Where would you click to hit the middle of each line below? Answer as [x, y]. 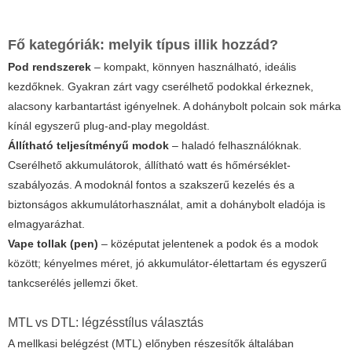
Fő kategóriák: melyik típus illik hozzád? [143, 45]
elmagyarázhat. [46, 224]
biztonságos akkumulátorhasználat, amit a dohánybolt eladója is [167, 205]
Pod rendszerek [49, 67]
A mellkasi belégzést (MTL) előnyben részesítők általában [151, 344]
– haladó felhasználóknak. [235, 146]
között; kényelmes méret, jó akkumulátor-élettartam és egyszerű [167, 264]
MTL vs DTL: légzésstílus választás [106, 323]
